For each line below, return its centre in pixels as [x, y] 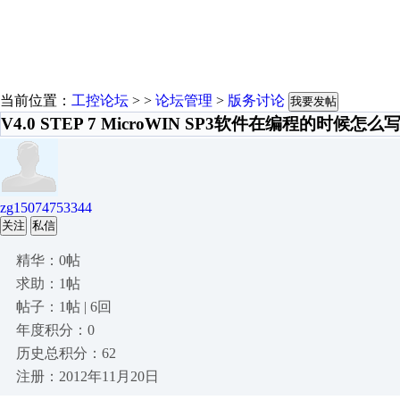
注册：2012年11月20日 [87, 376]
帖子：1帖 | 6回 [64, 307]
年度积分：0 [55, 330]
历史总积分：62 [66, 353]
